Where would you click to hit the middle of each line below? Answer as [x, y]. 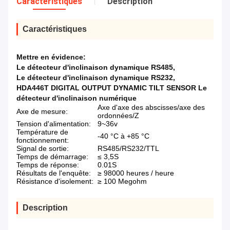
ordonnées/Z [118, 116]
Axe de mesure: [42, 112]
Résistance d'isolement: [55, 181]
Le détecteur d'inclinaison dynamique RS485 [95, 68]
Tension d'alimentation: [54, 124]
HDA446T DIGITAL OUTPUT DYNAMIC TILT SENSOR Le [112, 88]
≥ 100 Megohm [122, 181]
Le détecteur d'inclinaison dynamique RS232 [95, 78]
